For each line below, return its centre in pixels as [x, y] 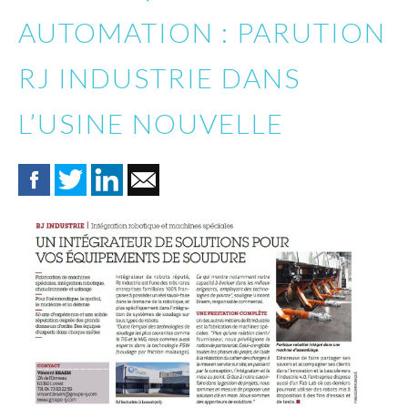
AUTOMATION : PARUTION [202, 31]
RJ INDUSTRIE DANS [159, 77]
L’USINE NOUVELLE [151, 122]
